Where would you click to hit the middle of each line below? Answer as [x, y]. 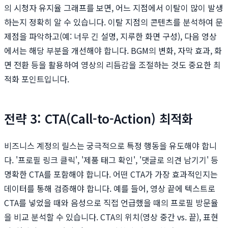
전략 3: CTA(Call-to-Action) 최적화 [98, 119]
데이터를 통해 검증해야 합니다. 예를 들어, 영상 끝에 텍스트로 [110, 189]
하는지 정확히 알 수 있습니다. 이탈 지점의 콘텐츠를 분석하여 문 [113, 22]
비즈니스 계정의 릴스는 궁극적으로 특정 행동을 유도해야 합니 [110, 146]
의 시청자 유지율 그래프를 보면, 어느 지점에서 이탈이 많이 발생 [113, 8]
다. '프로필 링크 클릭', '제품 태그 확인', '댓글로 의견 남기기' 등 [111, 160]
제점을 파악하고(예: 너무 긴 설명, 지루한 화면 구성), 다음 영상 [110, 36]
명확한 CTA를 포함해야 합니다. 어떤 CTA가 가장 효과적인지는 [111, 174]
